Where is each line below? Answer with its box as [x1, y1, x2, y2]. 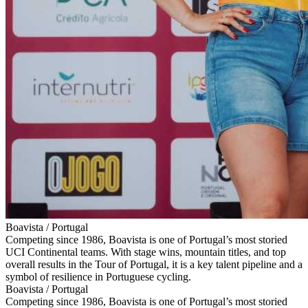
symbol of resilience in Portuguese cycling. [5, 271, 191, 283]
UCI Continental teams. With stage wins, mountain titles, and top [5, 246, 286, 258]
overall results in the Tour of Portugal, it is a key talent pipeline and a [5, 258, 302, 271]
